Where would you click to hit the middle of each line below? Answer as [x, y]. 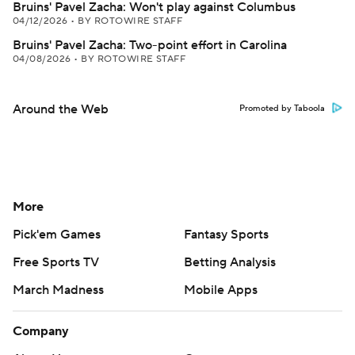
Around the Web [61, 109]
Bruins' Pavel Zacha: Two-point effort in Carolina [150, 45]
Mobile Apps [221, 290]
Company [41, 331]
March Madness [58, 290]
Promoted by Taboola [282, 109]
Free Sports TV [56, 262]
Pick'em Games [57, 235]
